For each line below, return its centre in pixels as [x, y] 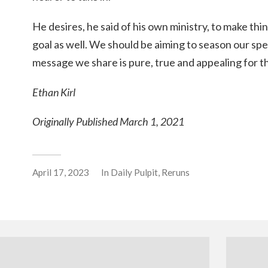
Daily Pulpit [134, 173]
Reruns [176, 173]
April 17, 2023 [61, 173]
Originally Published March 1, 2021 [108, 122]
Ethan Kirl [54, 92]
